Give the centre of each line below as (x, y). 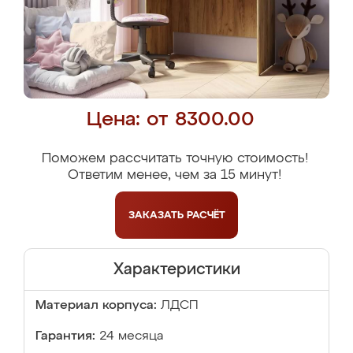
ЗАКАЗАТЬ (157, 215)
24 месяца (131, 336)
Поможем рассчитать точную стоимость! (175, 159)
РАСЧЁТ (206, 215)
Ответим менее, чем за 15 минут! (175, 175)
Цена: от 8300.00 (171, 120)
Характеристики (176, 269)
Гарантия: (65, 336)
